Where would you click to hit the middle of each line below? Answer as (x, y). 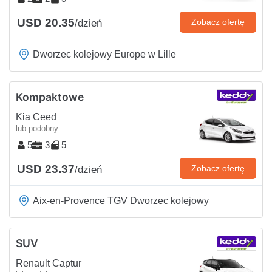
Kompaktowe (50, 97)
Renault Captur (49, 263)
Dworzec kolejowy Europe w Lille (104, 54)
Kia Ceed (36, 117)
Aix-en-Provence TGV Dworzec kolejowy (121, 200)
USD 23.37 (46, 169)
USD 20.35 (46, 22)
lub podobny (37, 128)
